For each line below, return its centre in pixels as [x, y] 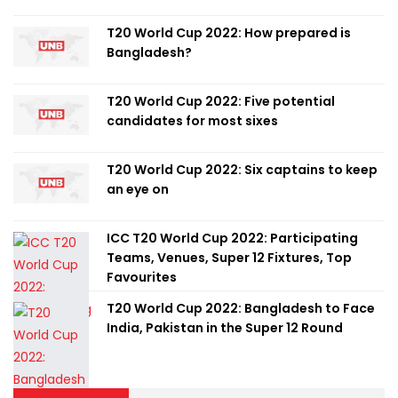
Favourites [142, 277]
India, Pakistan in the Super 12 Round [225, 328]
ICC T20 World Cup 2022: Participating [232, 238]
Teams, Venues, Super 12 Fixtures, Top [229, 258]
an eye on [138, 189]
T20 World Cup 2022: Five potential [221, 101]
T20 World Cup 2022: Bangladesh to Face [241, 308]
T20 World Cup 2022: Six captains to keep [242, 170]
